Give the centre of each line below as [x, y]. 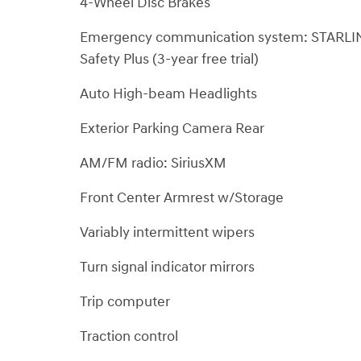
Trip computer [125, 301]
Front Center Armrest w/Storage [182, 197]
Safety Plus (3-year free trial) [169, 59]
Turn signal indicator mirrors [167, 267]
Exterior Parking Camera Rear [172, 128]
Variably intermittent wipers [167, 232]
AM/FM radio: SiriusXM [153, 163]
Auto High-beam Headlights [168, 93]
